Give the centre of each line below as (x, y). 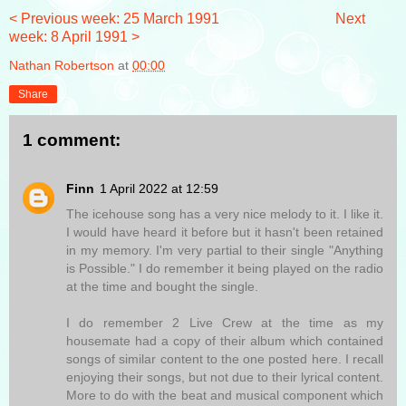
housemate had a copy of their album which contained (225, 340)
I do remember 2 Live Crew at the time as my (225, 322)
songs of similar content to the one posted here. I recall (225, 358)
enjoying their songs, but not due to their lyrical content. (225, 377)
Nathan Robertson (63, 65)
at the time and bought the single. (162, 286)
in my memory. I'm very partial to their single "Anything (225, 250)
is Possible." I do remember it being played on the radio (225, 268)
